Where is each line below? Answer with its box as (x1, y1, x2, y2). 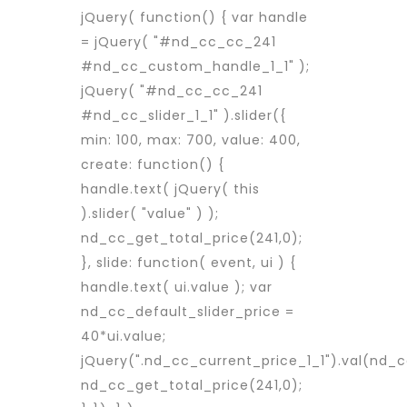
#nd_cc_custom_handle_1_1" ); (81, 57, 310, 75)
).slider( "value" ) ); (81, 204, 219, 223)
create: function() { (81, 155, 224, 174)
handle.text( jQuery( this (81, 180, 260, 198)
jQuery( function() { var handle (81, 8, 308, 26)
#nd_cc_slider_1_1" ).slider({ (81, 106, 286, 124)
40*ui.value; (81, 327, 166, 345)
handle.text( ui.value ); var (81, 278, 273, 296)
